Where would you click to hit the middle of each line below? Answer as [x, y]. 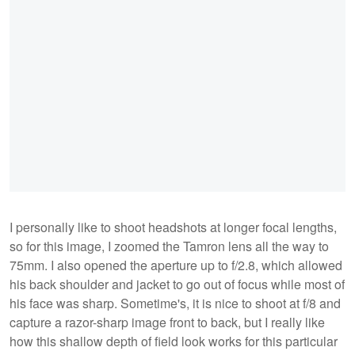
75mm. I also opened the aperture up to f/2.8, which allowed [176, 265]
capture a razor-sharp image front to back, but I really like [167, 323]
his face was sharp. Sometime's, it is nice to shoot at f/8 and [175, 303]
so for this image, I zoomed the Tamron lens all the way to [169, 246]
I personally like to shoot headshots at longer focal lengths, [173, 227]
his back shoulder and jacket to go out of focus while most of [177, 284]
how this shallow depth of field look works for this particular [174, 342]
